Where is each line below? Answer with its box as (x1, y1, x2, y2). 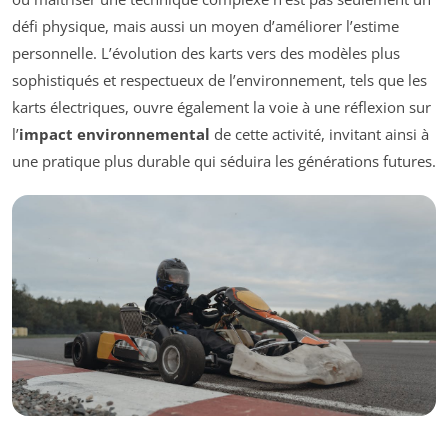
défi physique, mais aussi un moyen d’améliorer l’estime (12, 15, 399, 36)
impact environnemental (19, 123, 210, 144)
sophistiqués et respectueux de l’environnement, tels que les (12, 69, 427, 90)
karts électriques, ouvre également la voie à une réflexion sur (12, 96, 431, 117)
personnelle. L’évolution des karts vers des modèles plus (12, 42, 400, 63)
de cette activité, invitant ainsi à (210, 123, 429, 144)
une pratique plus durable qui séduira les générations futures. (12, 150, 436, 171)
